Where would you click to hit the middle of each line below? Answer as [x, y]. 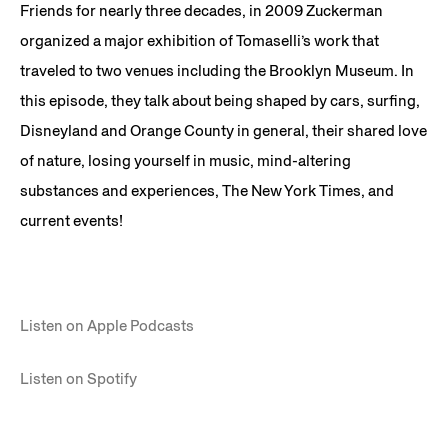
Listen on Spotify [78, 378]
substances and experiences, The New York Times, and [207, 190]
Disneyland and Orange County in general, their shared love [223, 130]
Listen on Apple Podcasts [107, 325]
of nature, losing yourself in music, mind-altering [185, 160]
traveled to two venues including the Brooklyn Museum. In [217, 70]
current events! [71, 220]
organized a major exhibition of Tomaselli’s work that [199, 40]
